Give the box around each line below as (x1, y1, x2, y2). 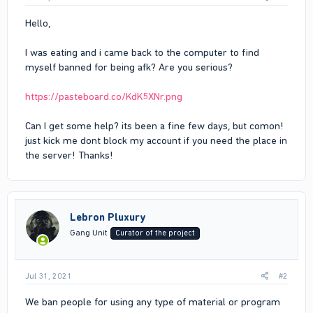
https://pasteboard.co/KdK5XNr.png (25, 89, 182, 103)
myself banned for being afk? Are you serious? (25, 60, 233, 73)
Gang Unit (70, 227, 108, 238)
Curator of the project (115, 228, 195, 238)
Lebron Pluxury (70, 210, 146, 224)
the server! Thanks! (25, 148, 113, 161)
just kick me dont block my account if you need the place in (25, 133, 287, 147)
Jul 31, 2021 (25, 271, 72, 282)
